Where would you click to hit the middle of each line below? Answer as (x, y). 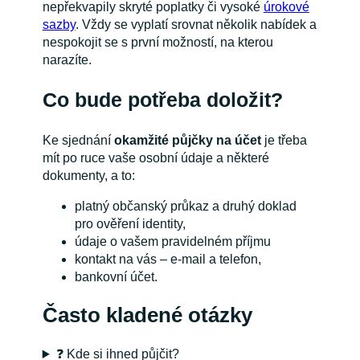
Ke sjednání (78, 140)
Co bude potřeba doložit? (162, 100)
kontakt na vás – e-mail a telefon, (168, 259)
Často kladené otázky (147, 315)
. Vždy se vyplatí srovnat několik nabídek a (196, 24)
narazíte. (67, 59)
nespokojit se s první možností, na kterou (157, 42)
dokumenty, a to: (88, 175)
